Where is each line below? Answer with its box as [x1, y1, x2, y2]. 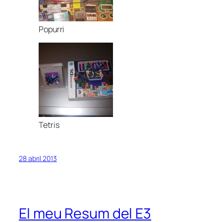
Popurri [39, 24, 65, 35]
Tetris [39, 119, 59, 131]
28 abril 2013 [19, 153, 57, 163]
